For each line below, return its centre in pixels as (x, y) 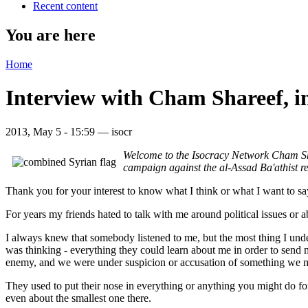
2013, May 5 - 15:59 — (58, 131)
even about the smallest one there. (78, 298)
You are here (51, 35)
